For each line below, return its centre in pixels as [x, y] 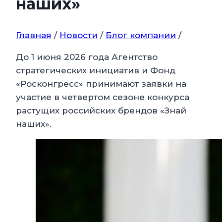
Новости [79, 35]
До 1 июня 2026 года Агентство [87, 57]
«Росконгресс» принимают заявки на [101, 84]
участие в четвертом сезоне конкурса [103, 97]
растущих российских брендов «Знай [101, 111]
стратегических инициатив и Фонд [96, 71]
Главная [34, 35]
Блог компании [141, 35]
